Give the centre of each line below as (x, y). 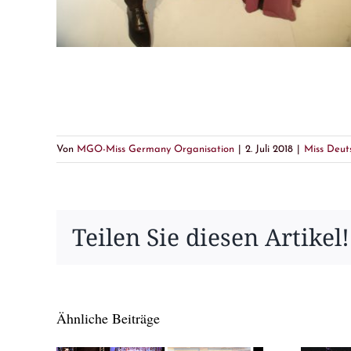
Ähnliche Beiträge (108, 318)
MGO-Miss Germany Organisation (156, 150)
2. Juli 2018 (269, 150)
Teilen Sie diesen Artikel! (211, 237)
